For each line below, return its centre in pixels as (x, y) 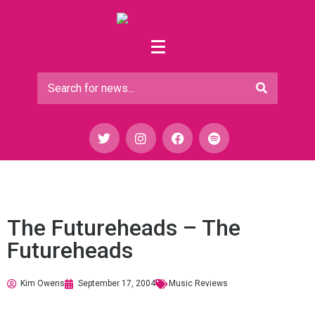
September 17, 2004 (117, 284)
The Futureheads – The (124, 228)
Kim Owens (43, 284)
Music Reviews (198, 284)
